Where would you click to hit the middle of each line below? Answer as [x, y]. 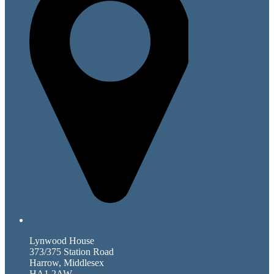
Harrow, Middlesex [67, 262]
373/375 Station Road [72, 251]
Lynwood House [62, 240]
